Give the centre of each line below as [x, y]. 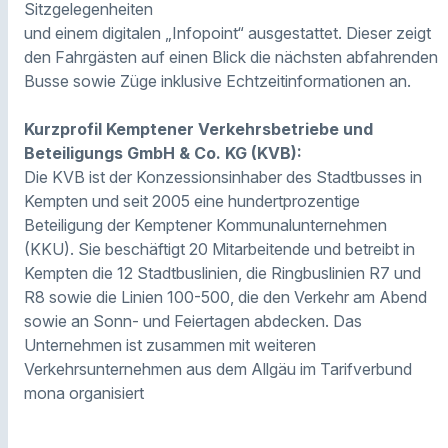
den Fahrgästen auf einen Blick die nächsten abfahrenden [231, 57]
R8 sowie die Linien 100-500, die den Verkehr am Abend [225, 297]
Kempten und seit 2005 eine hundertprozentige [192, 201]
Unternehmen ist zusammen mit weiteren [170, 345]
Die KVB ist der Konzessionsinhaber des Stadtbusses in [223, 177]
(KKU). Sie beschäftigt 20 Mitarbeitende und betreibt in [219, 249]
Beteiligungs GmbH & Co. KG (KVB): [163, 153]
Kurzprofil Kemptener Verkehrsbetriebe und [198, 129]
